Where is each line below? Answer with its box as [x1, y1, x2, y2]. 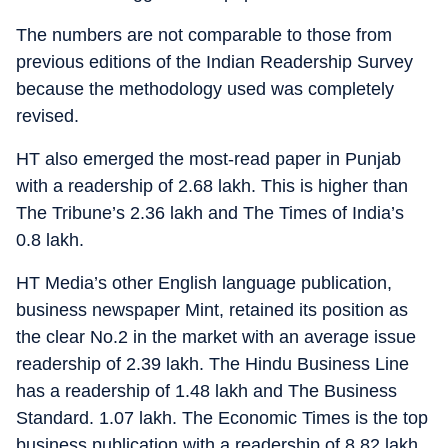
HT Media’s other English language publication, [16, 272, 392, 293]
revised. [16, 105, 79, 126]
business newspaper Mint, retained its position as [16, 299, 408, 320]
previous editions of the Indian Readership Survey [16, 51, 413, 72]
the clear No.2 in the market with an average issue [16, 326, 416, 347]
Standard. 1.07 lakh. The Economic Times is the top [16, 407, 428, 428]
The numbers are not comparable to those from [16, 24, 392, 45]
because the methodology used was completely [16, 78, 394, 99]
